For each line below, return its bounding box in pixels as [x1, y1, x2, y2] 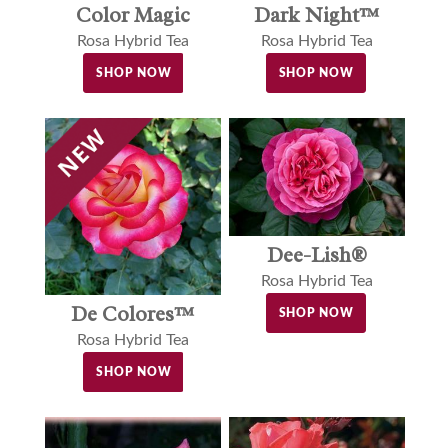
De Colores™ [71, 300, 195, 327]
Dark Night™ [254, 2, 380, 29]
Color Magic [75, 2, 190, 29]
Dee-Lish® [266, 242, 367, 268]
